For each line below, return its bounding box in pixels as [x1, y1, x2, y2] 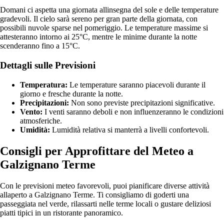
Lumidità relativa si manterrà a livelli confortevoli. [50, 125, 209, 134]
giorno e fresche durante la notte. [20, 89, 123, 98]
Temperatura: [20, 80, 67, 89]
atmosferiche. [20, 116, 62, 125]
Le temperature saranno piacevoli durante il [67, 80, 205, 89]
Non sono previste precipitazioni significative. [69, 98, 215, 107]
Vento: [20, 107, 42, 116]
